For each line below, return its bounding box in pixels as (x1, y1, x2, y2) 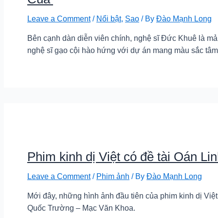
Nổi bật (96, 15, 121, 23)
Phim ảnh (96, 172, 129, 181)
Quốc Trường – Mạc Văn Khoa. (27, 203, 135, 212)
